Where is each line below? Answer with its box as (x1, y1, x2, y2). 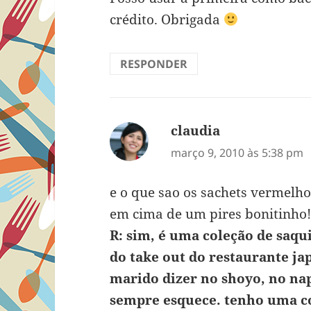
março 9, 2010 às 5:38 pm (171, 145, 304, 161)
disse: (220, 121, 256, 140)
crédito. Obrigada (110, 10, 224, 29)
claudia (171, 121, 221, 140)
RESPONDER (120, 56, 188, 72)
